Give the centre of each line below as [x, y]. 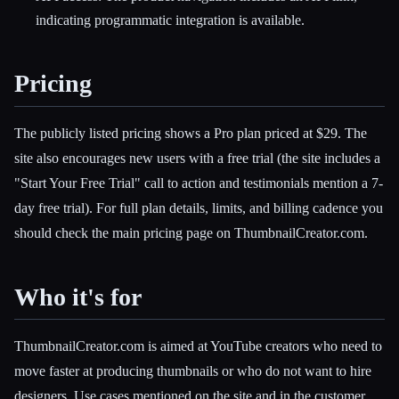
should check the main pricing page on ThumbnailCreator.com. [191, 232]
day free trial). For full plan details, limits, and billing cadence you [199, 208]
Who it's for [78, 297]
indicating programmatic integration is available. [170, 20]
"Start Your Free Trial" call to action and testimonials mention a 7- [199, 183]
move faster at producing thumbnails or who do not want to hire [193, 371]
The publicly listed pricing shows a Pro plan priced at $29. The [191, 133]
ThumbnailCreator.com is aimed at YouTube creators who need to [198, 346]
